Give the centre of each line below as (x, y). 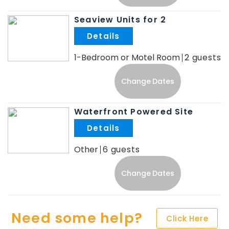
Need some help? (77, 218)
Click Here (187, 219)
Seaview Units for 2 (120, 20)
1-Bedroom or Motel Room (127, 58)
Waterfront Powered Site (134, 112)
